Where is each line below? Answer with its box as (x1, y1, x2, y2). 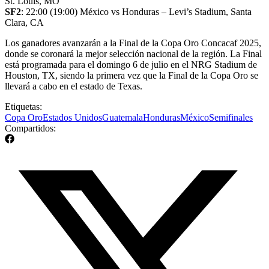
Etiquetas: (5, 101, 42, 112)
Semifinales (209, 112, 253, 122)
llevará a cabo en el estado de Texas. (5, 80, 142, 91)
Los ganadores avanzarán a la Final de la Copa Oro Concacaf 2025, (5, 37, 261, 48)
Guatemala (102, 112, 143, 122)
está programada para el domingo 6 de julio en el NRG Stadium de (5, 59, 257, 70)
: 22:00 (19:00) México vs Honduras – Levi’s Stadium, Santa (21, 6, 252, 17)
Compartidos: (5, 122, 56, 133)
